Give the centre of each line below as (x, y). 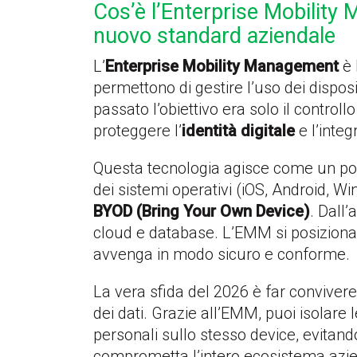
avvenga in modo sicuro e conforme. (222, 254)
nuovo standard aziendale (214, 35)
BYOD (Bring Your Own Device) (202, 211)
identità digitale (238, 130)
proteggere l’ (137, 130)
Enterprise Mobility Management (222, 66)
